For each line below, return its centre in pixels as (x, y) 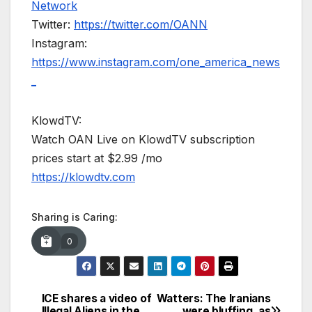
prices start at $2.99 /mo (97, 158)
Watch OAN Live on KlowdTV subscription (143, 140)
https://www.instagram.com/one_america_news (156, 62)
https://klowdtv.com (83, 177)
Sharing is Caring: (75, 217)
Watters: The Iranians (213, 298)
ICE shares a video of (96, 298)
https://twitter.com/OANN (141, 25)
